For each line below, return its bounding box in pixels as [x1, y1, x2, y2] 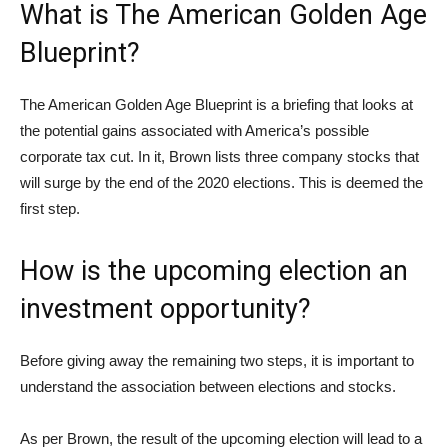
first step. [20, 200, 80, 218]
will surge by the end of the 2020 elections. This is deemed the [20, 174, 423, 192]
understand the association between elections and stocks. [20, 378, 396, 396]
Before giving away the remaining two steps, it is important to [20, 352, 414, 370]
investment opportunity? [20, 293, 311, 326]
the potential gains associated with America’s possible [20, 122, 369, 140]
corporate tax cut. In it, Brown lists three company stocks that [20, 148, 419, 166]
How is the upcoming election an [20, 255, 408, 288]
